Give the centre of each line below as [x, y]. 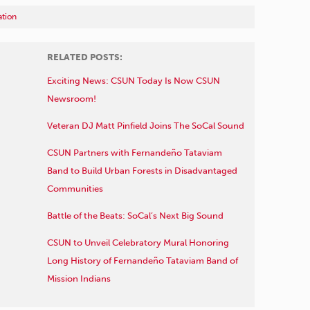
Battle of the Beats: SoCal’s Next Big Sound [135, 215]
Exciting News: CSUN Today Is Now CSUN [133, 80]
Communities [75, 188]
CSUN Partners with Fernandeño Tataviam [134, 152]
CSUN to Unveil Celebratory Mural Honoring [138, 242]
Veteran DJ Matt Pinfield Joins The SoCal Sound [145, 125]
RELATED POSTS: [84, 57]
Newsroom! [71, 98]
